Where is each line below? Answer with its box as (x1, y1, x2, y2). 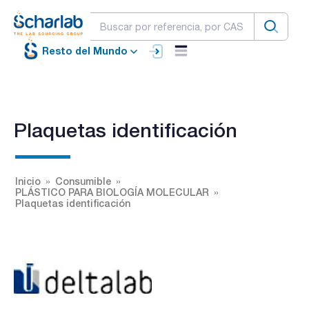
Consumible (55, 175, 111, 187)
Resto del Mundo (42, 45, 128, 57)
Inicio (15, 175, 41, 187)
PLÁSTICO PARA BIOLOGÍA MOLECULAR (15, 186, 209, 198)
